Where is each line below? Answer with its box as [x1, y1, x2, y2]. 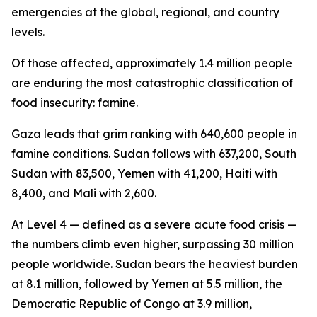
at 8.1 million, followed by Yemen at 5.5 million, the [11, 277, 282, 291]
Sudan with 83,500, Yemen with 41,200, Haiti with [11, 166, 277, 180]
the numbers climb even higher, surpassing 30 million [11, 237, 294, 251]
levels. [11, 25, 45, 39]
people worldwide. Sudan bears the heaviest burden [11, 257, 298, 271]
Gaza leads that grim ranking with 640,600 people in [11, 127, 297, 141]
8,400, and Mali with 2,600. [11, 186, 156, 200]
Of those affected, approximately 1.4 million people [11, 56, 292, 70]
